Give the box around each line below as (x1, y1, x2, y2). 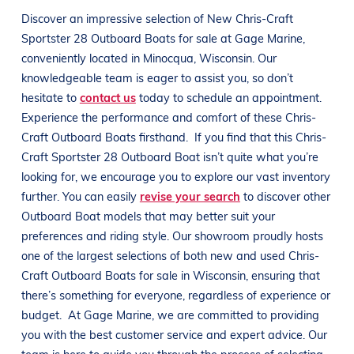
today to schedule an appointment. (138, 88, 322, 105)
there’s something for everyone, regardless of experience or (21, 286, 330, 303)
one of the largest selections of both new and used (21, 247, 288, 263)
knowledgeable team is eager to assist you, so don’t (21, 69, 293, 85)
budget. (21, 306, 65, 322)
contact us (79, 88, 136, 105)
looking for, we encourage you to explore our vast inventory (21, 168, 330, 184)
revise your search (139, 187, 240, 204)
